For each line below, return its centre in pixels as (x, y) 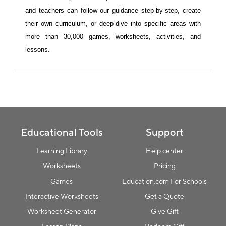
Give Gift (164, 211)
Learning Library (62, 151)
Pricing (164, 166)
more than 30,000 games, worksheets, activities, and (113, 36)
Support (164, 132)
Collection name (79, 45)
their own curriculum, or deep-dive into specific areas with (113, 23)
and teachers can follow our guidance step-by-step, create (113, 10)
